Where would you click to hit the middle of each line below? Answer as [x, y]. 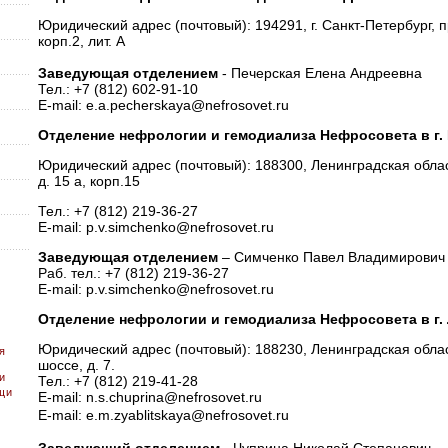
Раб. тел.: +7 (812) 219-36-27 [133, 273]
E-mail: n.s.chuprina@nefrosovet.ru [149, 397]
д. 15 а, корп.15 [88, 181]
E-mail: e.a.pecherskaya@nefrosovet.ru [163, 105]
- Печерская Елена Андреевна [321, 73]
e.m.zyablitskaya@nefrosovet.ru [187, 415]
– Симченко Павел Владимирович [331, 257]
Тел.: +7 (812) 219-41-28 [117, 381]
